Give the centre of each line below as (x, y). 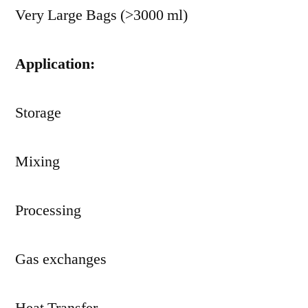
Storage (38, 113)
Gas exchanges (61, 259)
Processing (48, 210)
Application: (55, 64)
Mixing (37, 162)
